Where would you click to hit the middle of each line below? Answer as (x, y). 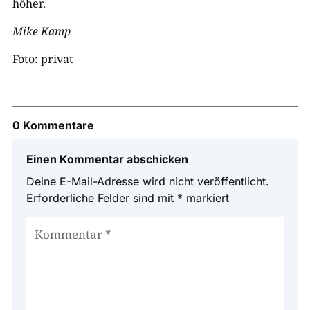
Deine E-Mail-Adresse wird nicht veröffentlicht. (147, 181)
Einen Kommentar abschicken (107, 159)
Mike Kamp (41, 31)
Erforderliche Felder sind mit (101, 198)
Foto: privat (43, 58)
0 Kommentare (53, 125)
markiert (206, 198)
